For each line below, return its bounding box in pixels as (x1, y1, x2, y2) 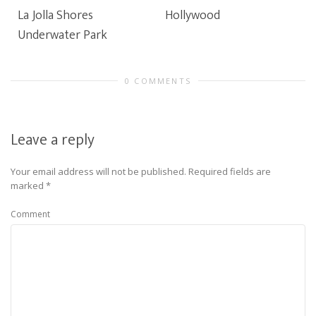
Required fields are (188, 165, 271, 178)
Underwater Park (18, 25, 107, 46)
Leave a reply (11, 127, 95, 153)
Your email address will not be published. (11, 165, 186, 178)
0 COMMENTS (125, 75, 191, 86)
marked (11, 179, 46, 192)
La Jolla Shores (18, 5, 93, 26)
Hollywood (165, 5, 220, 26)
